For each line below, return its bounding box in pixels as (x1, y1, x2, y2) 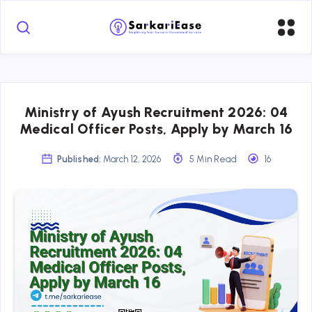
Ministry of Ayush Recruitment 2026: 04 (24, 103, 288, 120)
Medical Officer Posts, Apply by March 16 (19, 120, 292, 137)
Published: (56, 153, 101, 164)
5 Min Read (187, 153, 237, 164)
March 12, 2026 (100, 153, 164, 164)
